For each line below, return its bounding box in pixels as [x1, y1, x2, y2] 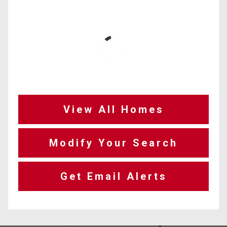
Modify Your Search [49, 137, 178, 149]
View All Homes [63, 103, 164, 116]
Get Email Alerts [60, 170, 167, 182]
